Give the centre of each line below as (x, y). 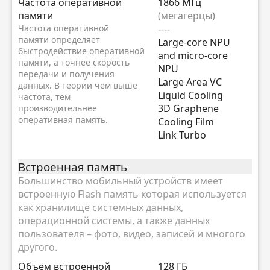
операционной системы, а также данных (114, 220)
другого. (38, 247)
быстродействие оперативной (81, 51)
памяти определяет (59, 39)
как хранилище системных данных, (101, 207)
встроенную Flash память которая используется (132, 194)
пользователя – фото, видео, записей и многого (132, 234)
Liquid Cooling (190, 95)
